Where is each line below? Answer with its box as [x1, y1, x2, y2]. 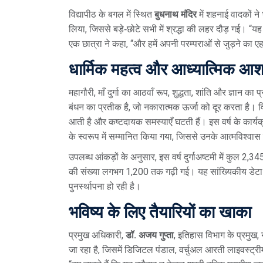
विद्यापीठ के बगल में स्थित [69, 8, 154, 20]
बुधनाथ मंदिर [154, 8, 197, 20]
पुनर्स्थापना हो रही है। [69, 180, 141, 192]
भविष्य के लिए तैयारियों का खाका [69, 202, 251, 222]
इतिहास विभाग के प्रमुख [178, 229, 257, 241]
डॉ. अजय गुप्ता [126, 229, 174, 241]
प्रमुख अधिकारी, [69, 229, 126, 241]
